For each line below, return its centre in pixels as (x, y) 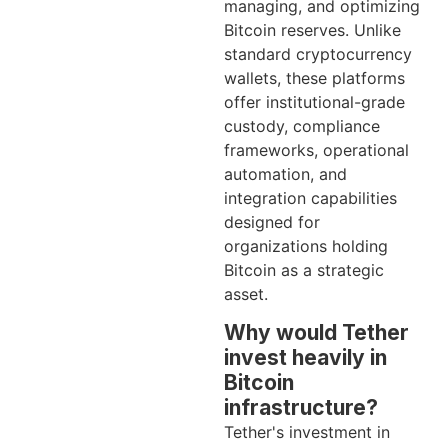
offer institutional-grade (314, 101)
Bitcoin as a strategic (304, 269)
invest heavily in (305, 358)
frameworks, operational (316, 149)
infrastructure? (301, 408)
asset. (246, 293)
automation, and (285, 173)
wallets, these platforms (314, 77)
